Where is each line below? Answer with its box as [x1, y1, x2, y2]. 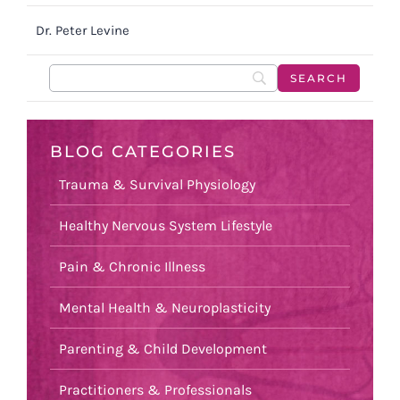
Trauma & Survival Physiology [59, 176, 255, 194]
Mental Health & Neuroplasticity [59, 299, 271, 317]
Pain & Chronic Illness [59, 258, 205, 276]
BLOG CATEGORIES [50, 141, 236, 162]
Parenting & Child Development [59, 340, 267, 358]
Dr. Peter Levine [36, 21, 129, 38]
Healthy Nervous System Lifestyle [59, 217, 272, 235]
